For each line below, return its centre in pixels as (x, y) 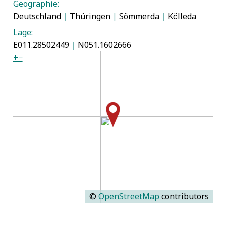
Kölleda (181, 16)
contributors (184, 196)
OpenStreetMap (129, 196)
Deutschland (38, 16)
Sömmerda (139, 16)
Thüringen (90, 16)
